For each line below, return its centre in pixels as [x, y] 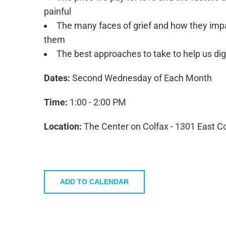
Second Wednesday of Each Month [141, 78]
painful [57, 11]
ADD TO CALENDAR [94, 181]
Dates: [57, 78]
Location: [63, 126]
